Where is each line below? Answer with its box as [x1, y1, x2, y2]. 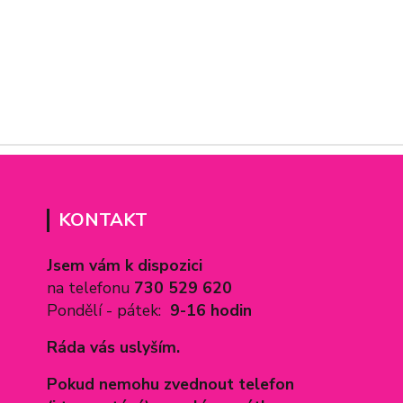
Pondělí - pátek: [47, 300, 170, 321]
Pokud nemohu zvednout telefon [47, 373, 299, 395]
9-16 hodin [170, 300, 252, 321]
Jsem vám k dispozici [47, 255, 207, 276]
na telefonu [47, 277, 134, 299]
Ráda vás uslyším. [47, 336, 180, 358]
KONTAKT [58, 208, 148, 232]
